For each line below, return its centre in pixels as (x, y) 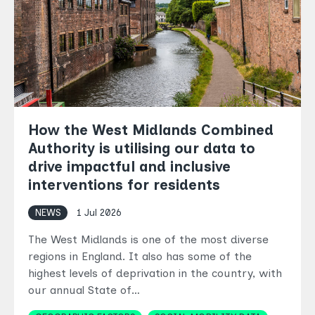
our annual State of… (84, 290)
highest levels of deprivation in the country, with (155, 273)
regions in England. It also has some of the (140, 256)
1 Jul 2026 (99, 212)
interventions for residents (124, 185)
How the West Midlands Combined (151, 130)
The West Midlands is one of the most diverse (148, 239)
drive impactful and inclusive (129, 166)
